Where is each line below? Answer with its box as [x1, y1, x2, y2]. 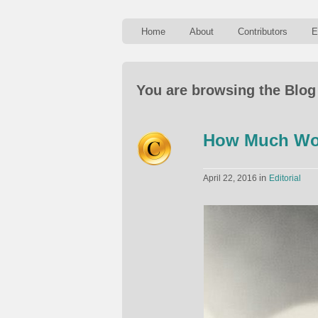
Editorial [269, 173, 301, 183]
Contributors [238, 26, 287, 37]
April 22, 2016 [203, 173, 259, 183]
